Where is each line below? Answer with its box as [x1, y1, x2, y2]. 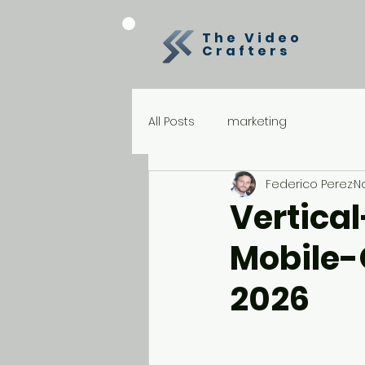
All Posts [148, 112, 195, 130]
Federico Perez [266, 175, 353, 192]
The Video [202, 29, 302, 47]
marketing [227, 112, 287, 130]
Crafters [202, 42, 290, 60]
